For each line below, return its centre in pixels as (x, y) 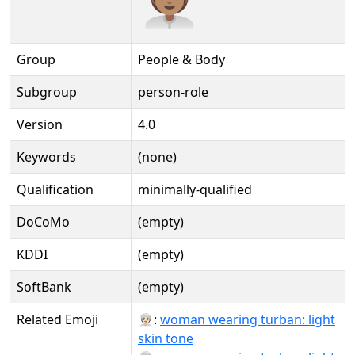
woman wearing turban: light (248, 319)
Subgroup (47, 92)
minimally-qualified (195, 189)
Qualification (55, 189)
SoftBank (44, 287)
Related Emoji (57, 319)
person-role (173, 92)
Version (40, 124)
